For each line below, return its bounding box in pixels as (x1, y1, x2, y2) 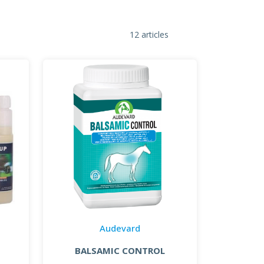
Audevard (99, 222, 140, 234)
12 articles (130, 28, 169, 40)
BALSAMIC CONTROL (74, 244, 165, 256)
